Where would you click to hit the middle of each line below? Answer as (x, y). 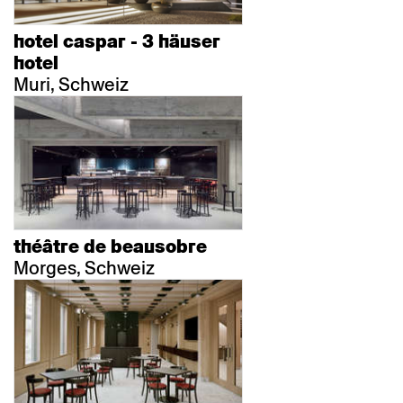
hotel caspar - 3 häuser (117, 41)
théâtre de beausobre (110, 246)
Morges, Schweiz (84, 268)
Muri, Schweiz (71, 85)
